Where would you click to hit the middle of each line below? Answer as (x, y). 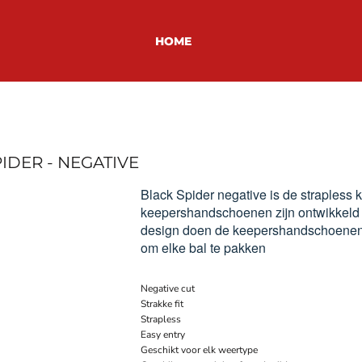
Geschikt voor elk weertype (199, 349)
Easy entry (163, 334)
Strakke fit (162, 303)
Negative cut (168, 288)
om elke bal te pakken (203, 247)
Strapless (161, 319)
